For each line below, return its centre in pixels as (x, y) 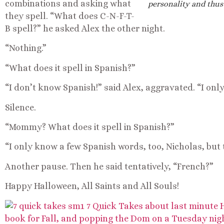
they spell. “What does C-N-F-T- (70, 16)
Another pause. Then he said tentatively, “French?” (109, 166)
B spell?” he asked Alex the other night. (85, 29)
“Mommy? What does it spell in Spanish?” (90, 127)
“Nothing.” (26, 48)
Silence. (20, 107)
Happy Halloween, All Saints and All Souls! (92, 186)
